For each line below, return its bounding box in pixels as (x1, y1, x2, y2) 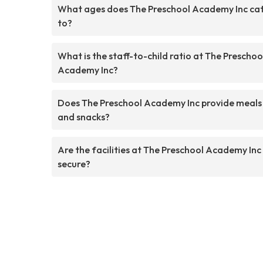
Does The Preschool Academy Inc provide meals (58, 96, 262, 109)
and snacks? (58, 110, 110, 123)
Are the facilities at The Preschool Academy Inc (58, 143, 261, 156)
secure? (58, 157, 90, 170)
